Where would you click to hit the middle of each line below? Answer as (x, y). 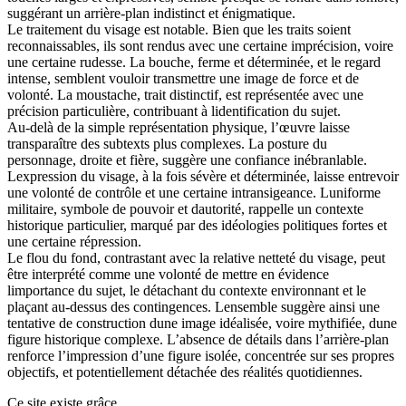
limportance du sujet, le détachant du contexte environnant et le (187, 291)
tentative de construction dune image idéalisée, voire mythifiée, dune (202, 324)
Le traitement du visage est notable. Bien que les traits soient (179, 30)
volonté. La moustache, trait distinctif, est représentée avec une (185, 95)
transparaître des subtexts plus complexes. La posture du (167, 144)
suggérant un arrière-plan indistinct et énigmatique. (151, 14)
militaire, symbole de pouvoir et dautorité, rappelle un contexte (185, 209)
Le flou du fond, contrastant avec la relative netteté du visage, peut (196, 258)
